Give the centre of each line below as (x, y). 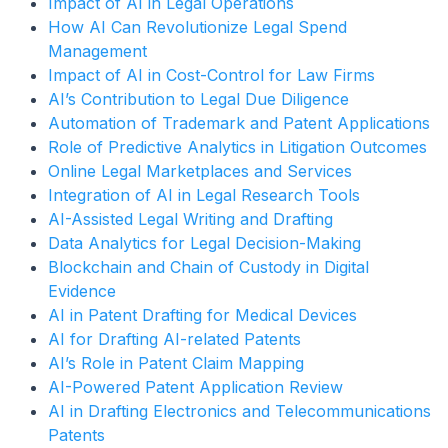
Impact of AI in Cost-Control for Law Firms (211, 74)
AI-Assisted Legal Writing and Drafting (190, 218)
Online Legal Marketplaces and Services (200, 170)
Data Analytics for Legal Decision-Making (204, 242)
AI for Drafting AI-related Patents (174, 338)
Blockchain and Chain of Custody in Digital (208, 266)
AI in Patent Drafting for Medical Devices (202, 314)
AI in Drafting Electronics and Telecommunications (239, 410)
